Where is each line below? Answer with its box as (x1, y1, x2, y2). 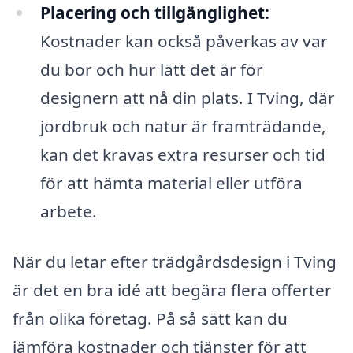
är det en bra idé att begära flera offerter (13, 278, 332, 301)
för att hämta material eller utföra (39, 172, 303, 195)
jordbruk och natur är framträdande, (39, 115, 326, 138)
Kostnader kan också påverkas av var (39, 30, 328, 53)
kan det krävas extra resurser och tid (39, 143, 325, 166)
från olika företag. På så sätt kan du (13, 307, 288, 329)
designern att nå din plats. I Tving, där (39, 87, 335, 110)
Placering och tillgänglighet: (39, 2, 269, 24)
